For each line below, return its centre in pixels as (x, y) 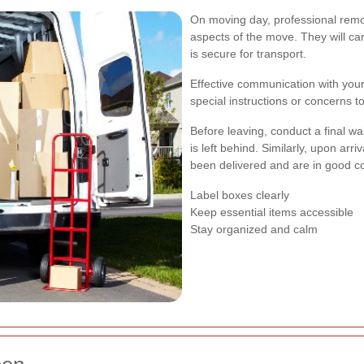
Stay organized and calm (254, 229)
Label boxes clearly (240, 195)
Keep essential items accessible (272, 212)
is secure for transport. (248, 53)
